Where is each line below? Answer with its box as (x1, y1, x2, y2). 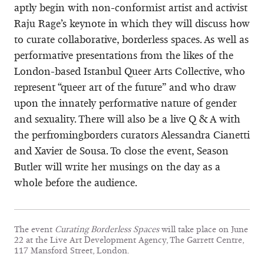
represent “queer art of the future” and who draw (14, 80, 236, 94)
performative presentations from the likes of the (14, 48, 233, 62)
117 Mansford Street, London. (14, 245, 129, 256)
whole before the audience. (14, 176, 137, 189)
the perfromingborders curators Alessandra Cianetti (14, 128, 250, 141)
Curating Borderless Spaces (55, 223, 161, 235)
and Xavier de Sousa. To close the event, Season (14, 144, 229, 157)
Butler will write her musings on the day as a (14, 160, 220, 173)
